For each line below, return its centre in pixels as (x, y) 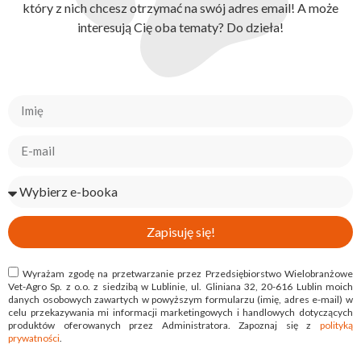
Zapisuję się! (180, 231)
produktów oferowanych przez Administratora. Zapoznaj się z (164, 325)
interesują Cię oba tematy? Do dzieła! (180, 27)
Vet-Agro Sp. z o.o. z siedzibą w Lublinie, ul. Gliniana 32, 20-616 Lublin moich (180, 286)
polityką (336, 325)
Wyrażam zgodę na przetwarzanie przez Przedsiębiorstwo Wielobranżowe (188, 273)
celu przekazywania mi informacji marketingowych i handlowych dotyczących (180, 312)
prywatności (34, 338)
